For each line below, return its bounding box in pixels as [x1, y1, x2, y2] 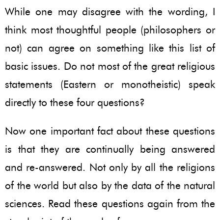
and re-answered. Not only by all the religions [5, 161, 215, 173]
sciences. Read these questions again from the [5, 197, 215, 210]
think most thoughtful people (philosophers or [5, 23, 215, 36]
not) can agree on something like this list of [5, 41, 215, 54]
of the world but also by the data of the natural [5, 179, 215, 192]
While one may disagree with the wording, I [5, 5, 215, 18]
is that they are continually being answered [5, 142, 215, 155]
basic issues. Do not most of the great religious [5, 59, 215, 72]
